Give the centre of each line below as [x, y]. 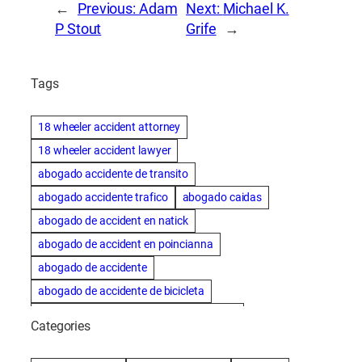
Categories [61, 326]
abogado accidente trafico [103, 198]
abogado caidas [222, 198]
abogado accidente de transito [114, 174]
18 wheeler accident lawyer [105, 151]
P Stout [78, 29]
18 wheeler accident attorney [109, 127]
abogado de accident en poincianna [126, 244]
